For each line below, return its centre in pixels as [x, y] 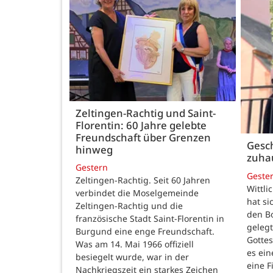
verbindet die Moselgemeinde [137, 193]
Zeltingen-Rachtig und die [129, 206]
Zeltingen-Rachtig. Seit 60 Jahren [143, 180]
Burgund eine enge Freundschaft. [145, 232]
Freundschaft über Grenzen [143, 137]
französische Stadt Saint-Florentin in [150, 219]
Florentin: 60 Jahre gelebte [141, 125]
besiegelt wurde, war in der [132, 257]
